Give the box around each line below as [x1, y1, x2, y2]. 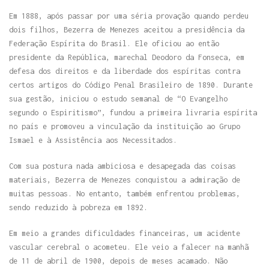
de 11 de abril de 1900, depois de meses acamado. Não [9, 256, 228, 265]
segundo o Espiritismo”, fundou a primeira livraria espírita [9, 107, 257, 117]
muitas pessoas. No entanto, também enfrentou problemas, [9, 189, 240, 198]
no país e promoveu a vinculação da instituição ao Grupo [9, 121, 240, 131]
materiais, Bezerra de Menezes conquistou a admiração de [9, 175, 240, 184]
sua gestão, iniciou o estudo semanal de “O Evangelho [9, 94, 228, 103]
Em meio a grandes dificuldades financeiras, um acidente [9, 228, 240, 238]
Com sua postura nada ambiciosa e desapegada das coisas [9, 161, 236, 171]
